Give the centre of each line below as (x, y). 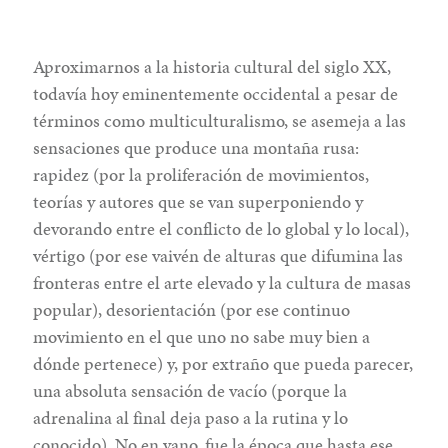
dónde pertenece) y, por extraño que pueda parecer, (223, 363)
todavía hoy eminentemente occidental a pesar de (216, 93)
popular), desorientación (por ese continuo (192, 309)
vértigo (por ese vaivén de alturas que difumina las (218, 255)
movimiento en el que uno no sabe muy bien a (202, 336)
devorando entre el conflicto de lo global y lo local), (221, 228)
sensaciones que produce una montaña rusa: (196, 147)
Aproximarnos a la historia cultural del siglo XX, (212, 66)
